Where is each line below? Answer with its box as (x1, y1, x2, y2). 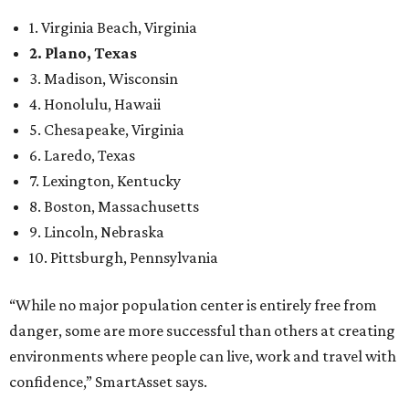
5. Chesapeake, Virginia (29, 120, 184, 139)
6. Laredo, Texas (29, 145, 135, 164)
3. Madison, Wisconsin (29, 68, 178, 88)
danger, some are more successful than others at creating (9, 320, 395, 340)
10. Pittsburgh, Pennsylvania (29, 247, 218, 267)
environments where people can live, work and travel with (9, 346, 396, 365)
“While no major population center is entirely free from (9, 295, 377, 314)
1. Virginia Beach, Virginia (29, 17, 197, 37)
